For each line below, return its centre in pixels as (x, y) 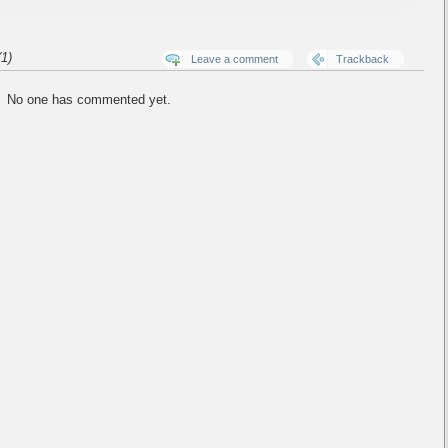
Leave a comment (234, 59)
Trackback (362, 59)
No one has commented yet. (89, 99)
